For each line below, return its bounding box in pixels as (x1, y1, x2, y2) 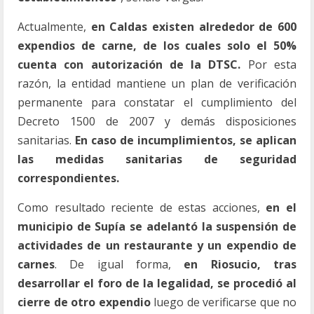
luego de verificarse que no (153, 294, 296, 310)
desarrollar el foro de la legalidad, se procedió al (18, 275, 296, 291)
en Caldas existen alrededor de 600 (90, 19, 297, 34)
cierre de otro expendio (18, 294, 153, 310)
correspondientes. (18, 170, 119, 186)
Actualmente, (18, 19, 91, 34)
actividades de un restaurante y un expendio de (18, 238, 296, 253)
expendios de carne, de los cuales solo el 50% (18, 38, 296, 53)
